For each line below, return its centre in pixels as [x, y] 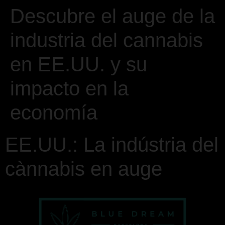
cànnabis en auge [84, 169]
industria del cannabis [106, 40]
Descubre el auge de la [113, 16]
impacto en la [69, 88]
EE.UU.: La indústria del [112, 145]
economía [54, 113]
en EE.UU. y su [79, 64]
